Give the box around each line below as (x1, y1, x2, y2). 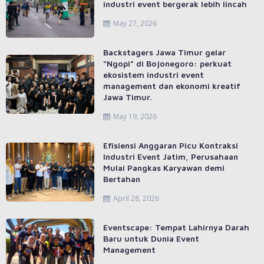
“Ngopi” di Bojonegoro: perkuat (103, 58, 232, 69)
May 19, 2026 (113, 111, 157, 122)
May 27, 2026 (113, 18, 157, 29)
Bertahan (103, 174, 140, 184)
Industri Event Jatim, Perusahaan (103, 151, 238, 162)
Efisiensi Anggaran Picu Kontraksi (103, 140, 238, 151)
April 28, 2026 (113, 193, 159, 204)
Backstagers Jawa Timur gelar (103, 47, 226, 58)
